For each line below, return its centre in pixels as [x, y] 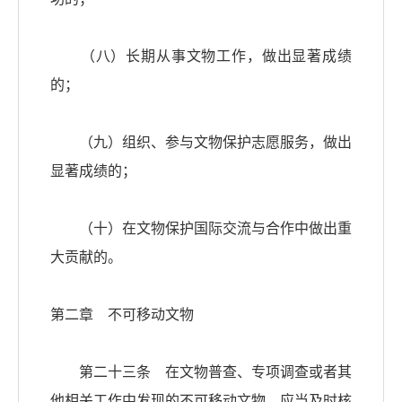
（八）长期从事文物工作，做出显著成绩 [201, 57]
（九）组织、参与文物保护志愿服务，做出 [201, 143]
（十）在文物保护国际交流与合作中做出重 [201, 229]
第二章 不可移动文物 [122, 315]
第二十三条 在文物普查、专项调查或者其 [201, 372]
